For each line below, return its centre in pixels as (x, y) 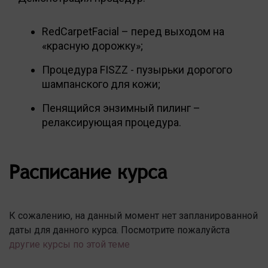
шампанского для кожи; (101, 84)
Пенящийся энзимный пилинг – (121, 108)
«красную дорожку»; (92, 45)
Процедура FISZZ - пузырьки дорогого (137, 69)
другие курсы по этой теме (69, 244)
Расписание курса (88, 171)
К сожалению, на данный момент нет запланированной (133, 215)
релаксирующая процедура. (112, 122)
